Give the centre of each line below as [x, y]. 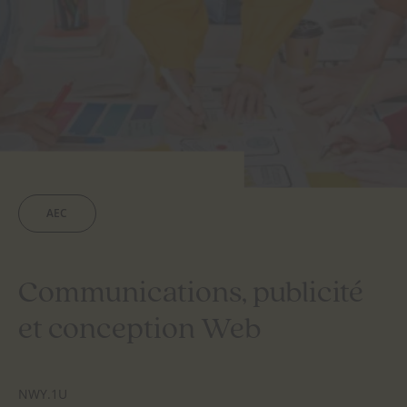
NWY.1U [43, 394]
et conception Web [139, 331]
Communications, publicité [191, 294]
